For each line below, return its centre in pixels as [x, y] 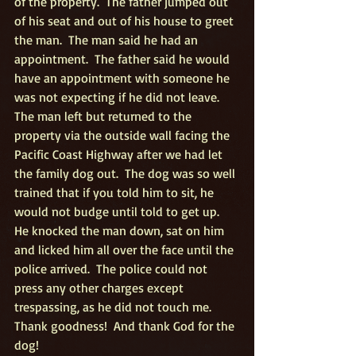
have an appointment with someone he [124, 78]
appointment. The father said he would [124, 59]
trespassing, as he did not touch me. [116, 307]
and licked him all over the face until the [126, 250]
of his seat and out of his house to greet [126, 21]
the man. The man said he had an [108, 40]
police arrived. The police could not [112, 269]
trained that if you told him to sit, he [116, 192]
